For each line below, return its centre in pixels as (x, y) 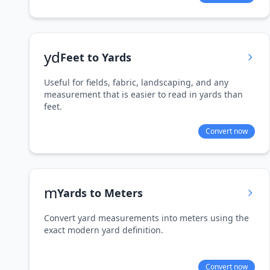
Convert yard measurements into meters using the (146, 218)
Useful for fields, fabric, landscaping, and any (136, 82)
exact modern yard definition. (104, 230)
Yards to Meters (100, 193)
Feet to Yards (96, 57)
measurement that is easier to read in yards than (143, 94)
